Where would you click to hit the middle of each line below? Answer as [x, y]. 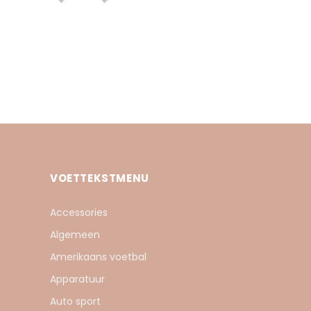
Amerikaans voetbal [98, 257]
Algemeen [75, 235]
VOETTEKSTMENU [100, 178]
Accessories [79, 212]
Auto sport [75, 301]
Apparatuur [77, 279]
